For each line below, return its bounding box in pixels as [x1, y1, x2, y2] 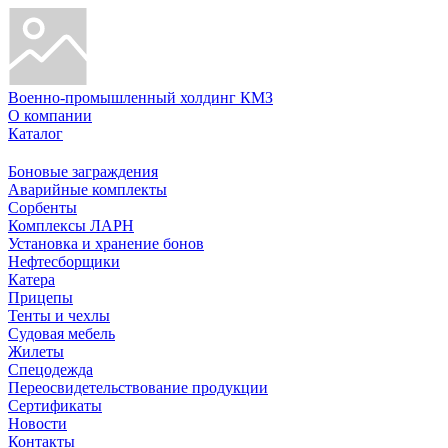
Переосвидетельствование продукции [8, 379, 268, 396]
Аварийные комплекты [8, 181, 167, 198]
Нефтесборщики [8, 253, 120, 270]
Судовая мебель [8, 325, 115, 342]
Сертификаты [8, 397, 102, 414]
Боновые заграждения [8, 163, 158, 180]
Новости [8, 415, 67, 432]
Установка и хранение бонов [8, 235, 204, 252]
